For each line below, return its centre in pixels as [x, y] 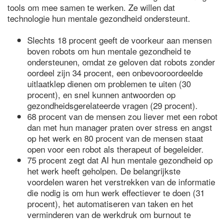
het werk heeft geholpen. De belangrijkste [104, 171]
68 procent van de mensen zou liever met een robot [122, 116]
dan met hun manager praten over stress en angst [120, 127]
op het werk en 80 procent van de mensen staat [115, 138]
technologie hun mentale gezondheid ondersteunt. [99, 18]
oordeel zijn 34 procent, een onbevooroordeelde [115, 73]
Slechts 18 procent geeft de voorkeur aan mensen [119, 40]
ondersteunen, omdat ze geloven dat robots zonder [121, 62]
